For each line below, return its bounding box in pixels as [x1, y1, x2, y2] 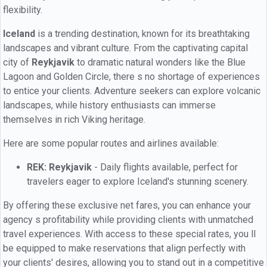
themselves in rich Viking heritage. [3, 113, 145, 125]
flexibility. [3, 4, 42, 15]
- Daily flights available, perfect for [92, 161, 238, 173]
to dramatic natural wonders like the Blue [74, 56, 246, 68]
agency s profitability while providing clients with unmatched [3, 213, 253, 225]
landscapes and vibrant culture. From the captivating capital [3, 42, 248, 54]
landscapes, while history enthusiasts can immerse [3, 99, 216, 111]
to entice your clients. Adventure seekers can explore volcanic [3, 85, 260, 97]
